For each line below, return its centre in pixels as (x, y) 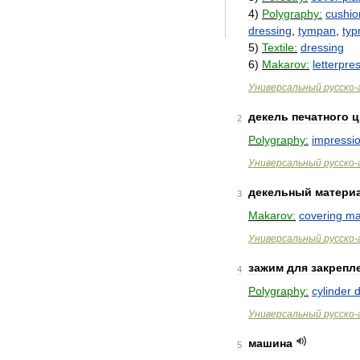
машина (270, 343)
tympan (317, 31)
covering (321, 215)
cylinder (331, 291)
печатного (320, 117)
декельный (280, 192)
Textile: (280, 47)
